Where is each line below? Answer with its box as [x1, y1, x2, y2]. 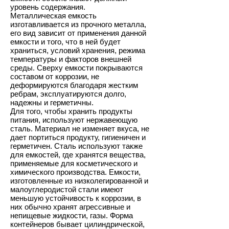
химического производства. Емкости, [10, 168, 141, 176]
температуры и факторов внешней [10, 55, 131, 63]
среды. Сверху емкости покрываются [10, 63, 143, 72]
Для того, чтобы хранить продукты [10, 107, 132, 116]
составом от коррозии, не [10, 72, 99, 81]
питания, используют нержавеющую [10, 116, 138, 124]
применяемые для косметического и [10, 159, 138, 168]
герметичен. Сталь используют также [10, 142, 143, 150]
